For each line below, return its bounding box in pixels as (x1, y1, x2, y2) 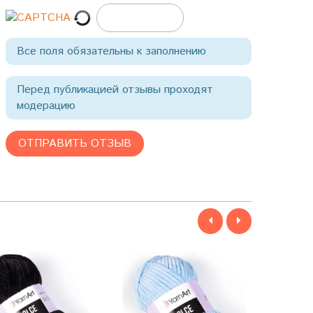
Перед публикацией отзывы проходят (16, 82, 213, 99)
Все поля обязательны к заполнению (16, 43, 206, 60)
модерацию (16, 98, 75, 115)
